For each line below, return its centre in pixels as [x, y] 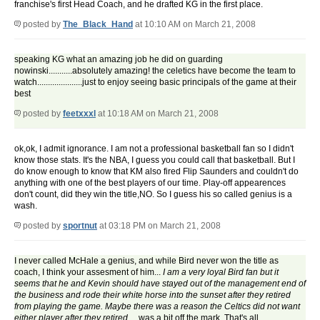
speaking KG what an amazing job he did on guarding [119, 60]
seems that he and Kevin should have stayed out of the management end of [160, 284]
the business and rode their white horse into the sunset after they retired [152, 295]
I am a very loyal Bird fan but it [221, 272]
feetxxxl [79, 114]
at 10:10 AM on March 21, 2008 [194, 25]
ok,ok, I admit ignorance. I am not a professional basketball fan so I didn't [154, 149]
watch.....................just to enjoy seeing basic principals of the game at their [155, 82]
